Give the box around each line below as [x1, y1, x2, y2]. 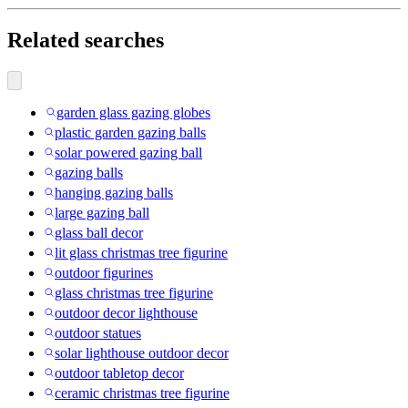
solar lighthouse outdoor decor [55, 344, 229, 361]
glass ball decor [55, 224, 143, 240]
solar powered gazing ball [55, 144, 202, 160]
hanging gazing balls [55, 184, 173, 200]
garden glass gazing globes [56, 104, 210, 120]
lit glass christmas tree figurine [55, 244, 228, 260]
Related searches [7, 27, 164, 52]
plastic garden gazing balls [55, 124, 206, 140]
